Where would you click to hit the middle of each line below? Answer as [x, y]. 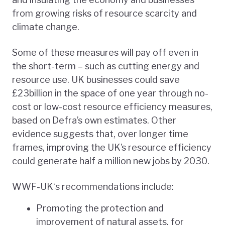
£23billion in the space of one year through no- [110, 93]
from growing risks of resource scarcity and [104, 13]
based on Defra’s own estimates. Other [94, 120]
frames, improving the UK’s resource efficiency [112, 147]
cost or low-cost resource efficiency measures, [112, 106]
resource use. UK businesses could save [96, 79]
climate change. [46, 27]
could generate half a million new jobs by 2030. [111, 161]
